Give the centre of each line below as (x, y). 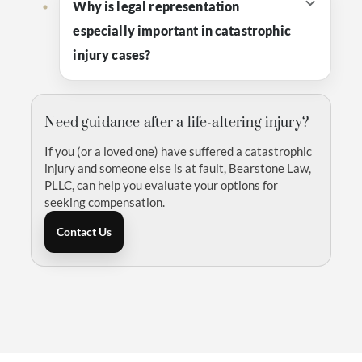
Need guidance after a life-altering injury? (177, 123)
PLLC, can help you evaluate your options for (162, 185)
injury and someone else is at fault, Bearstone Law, (178, 168)
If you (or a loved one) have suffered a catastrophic (179, 152)
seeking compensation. (105, 202)
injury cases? (112, 55)
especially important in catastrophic (182, 30)
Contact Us (84, 232)
